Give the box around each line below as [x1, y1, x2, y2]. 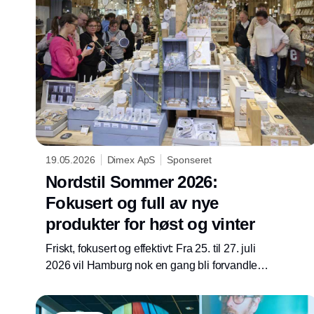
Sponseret [167, 154, 212, 166]
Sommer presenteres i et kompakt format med [46, 293, 266, 306]
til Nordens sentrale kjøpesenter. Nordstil [46, 276, 243, 289]
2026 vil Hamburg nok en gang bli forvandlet [46, 259, 261, 272]
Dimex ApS [107, 154, 156, 166]
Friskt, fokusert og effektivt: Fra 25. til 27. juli [46, 243, 256, 255]
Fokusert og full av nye [46, 193, 219, 213]
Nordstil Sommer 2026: [46, 172, 217, 192]
